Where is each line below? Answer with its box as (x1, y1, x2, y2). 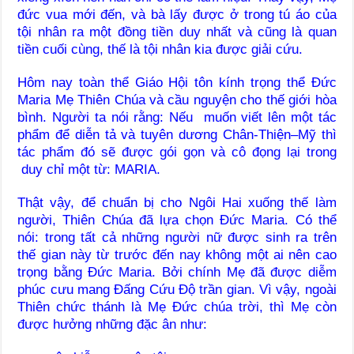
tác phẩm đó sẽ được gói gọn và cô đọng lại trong (17, 144, 337, 160)
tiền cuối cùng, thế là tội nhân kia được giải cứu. (17, 41, 303, 57)
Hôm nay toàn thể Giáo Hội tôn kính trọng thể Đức (17, 74, 337, 90)
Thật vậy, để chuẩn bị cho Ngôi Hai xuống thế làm (17, 194, 337, 210)
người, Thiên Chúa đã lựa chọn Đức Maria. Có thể (17, 212, 337, 228)
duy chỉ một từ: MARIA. (17, 161, 161, 177)
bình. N (17, 109, 62, 125)
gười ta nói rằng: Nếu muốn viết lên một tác (62, 109, 337, 125)
